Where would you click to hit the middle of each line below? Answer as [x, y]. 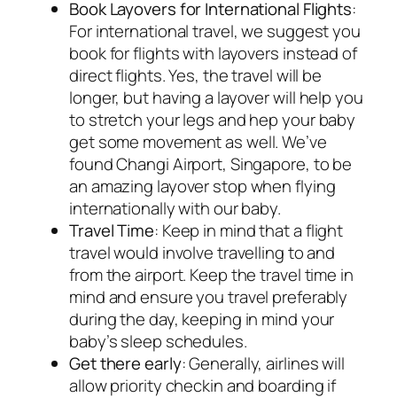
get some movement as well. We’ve [198, 141]
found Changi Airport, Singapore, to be [211, 163]
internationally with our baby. [175, 208]
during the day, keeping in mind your [202, 319]
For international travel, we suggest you [215, 31]
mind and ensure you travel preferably [209, 296]
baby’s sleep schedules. [158, 341]
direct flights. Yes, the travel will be [196, 75]
